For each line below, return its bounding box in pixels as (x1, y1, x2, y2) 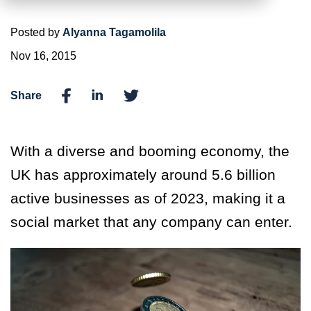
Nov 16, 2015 (10, 50, 76, 62)
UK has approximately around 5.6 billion (10, 167, 276, 183)
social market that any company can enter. (10, 214, 296, 230)
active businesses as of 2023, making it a (10, 190, 285, 207)
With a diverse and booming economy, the (10, 143, 289, 160)
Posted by (10, 26, 62, 38)
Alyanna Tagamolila (62, 26, 166, 38)
